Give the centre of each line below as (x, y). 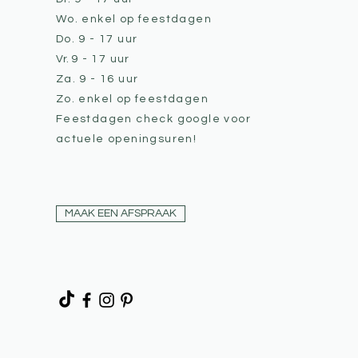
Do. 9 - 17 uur (97, 39)
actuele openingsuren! (126, 139)
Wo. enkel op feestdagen (133, 19)
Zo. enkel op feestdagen (132, 99)
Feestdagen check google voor (153, 119)
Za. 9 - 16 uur (97, 79)
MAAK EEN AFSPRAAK (120, 213)
